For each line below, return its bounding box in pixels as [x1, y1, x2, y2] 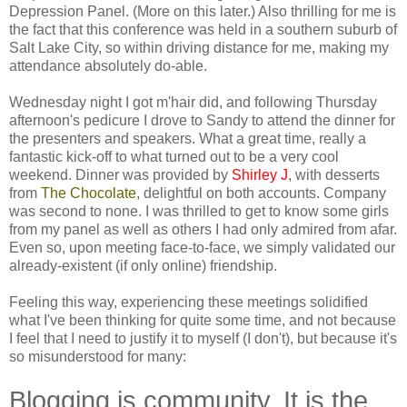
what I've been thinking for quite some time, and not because [9, 312, 396, 328]
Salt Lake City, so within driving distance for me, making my [9, 39, 389, 55]
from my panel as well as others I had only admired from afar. [9, 221, 397, 237]
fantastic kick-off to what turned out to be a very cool [9, 148, 339, 164]
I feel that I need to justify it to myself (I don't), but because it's [9, 330, 397, 346]
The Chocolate [41, 184, 136, 201]
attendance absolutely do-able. [9, 57, 207, 74]
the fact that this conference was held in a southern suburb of [9, 21, 397, 37]
